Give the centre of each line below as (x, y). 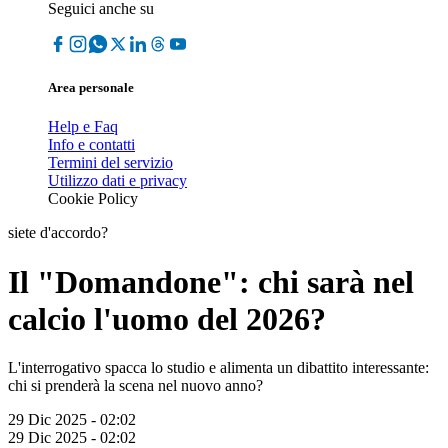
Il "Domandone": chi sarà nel (211, 281)
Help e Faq (83, 127)
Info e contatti (91, 145)
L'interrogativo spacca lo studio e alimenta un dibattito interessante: (218, 368)
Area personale (91, 88)
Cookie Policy (93, 199)
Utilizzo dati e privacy (117, 181)
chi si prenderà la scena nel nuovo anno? (135, 386)
